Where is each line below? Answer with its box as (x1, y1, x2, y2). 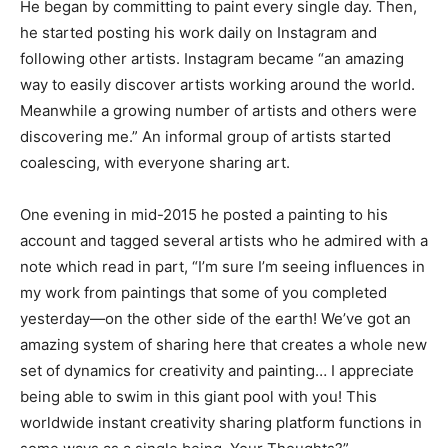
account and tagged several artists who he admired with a (20, 231, 428, 251)
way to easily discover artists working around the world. (20, 75, 415, 95)
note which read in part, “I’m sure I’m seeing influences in (20, 257, 425, 277)
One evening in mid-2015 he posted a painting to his (20, 205, 388, 225)
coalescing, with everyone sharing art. (20, 153, 290, 173)
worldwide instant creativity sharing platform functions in (20, 413, 422, 433)
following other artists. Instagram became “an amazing (20, 49, 404, 69)
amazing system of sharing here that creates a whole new (20, 335, 427, 355)
